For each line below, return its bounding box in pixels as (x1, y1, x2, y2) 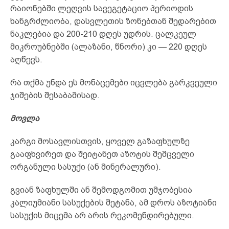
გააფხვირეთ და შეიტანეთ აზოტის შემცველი (10, 149, 194, 158)
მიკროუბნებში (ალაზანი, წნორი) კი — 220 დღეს (10, 42, 207, 51)
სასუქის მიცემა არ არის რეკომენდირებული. (10, 211, 194, 220)
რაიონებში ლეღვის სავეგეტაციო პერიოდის (10, 4, 193, 13)
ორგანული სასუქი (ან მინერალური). (10, 162, 161, 171)
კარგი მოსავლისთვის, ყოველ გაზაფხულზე (10, 136, 190, 146)
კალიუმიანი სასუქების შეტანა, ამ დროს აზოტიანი (10, 198, 217, 207)
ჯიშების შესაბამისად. (10, 90, 100, 100)
